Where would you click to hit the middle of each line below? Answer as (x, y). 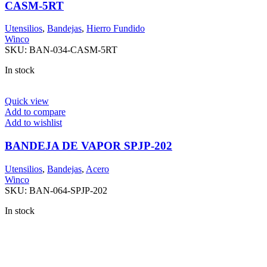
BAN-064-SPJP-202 (68, 190)
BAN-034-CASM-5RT (73, 50)
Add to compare (35, 112)
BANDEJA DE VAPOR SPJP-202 (89, 145)
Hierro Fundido (116, 29)
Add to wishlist (33, 123)
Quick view (27, 101)
